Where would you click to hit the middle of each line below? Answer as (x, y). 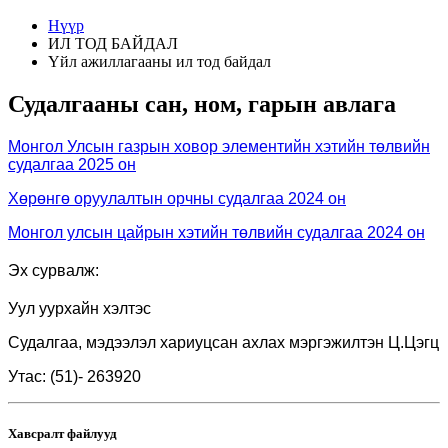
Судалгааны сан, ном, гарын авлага (202, 103)
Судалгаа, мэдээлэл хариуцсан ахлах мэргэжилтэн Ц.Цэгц (223, 342)
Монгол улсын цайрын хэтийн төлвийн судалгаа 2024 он (216, 232)
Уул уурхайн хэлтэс (79, 308)
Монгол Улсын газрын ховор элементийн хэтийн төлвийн (219, 146)
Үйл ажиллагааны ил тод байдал (159, 61)
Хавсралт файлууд (62, 433)
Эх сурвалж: (53, 270)
